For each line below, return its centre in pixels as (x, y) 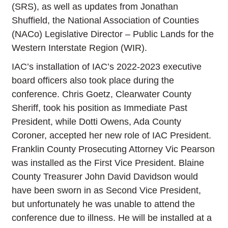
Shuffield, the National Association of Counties (106, 21)
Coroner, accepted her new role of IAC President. (112, 136)
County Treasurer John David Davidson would (105, 177)
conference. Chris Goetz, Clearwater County (102, 94)
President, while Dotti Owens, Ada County (97, 122)
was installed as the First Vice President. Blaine (108, 163)
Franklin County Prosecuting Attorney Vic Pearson (113, 149)
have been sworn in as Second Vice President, (107, 191)
